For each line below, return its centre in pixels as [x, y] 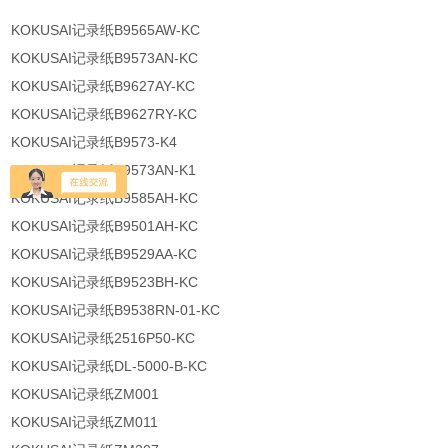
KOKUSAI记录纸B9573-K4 [94, 142]
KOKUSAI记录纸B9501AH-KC [105, 226]
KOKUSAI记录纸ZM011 [85, 422]
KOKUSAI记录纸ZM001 [85, 394]
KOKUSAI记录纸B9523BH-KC [105, 282]
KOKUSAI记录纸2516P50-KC [103, 338]
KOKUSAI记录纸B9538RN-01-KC [116, 310]
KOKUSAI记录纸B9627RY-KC [104, 114]
